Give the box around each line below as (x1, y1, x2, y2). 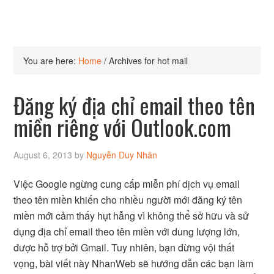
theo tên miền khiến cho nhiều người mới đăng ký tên (13, 193, 243, 207)
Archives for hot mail (106, 54, 188, 67)
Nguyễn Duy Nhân (86, 149, 158, 161)
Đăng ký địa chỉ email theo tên (13, 89, 256, 121)
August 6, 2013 (13, 149, 73, 161)
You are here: (23, 54, 79, 67)
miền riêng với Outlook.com (13, 111, 232, 143)
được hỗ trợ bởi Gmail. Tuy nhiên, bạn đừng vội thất (13, 240, 235, 254)
